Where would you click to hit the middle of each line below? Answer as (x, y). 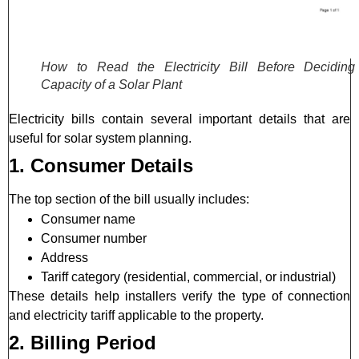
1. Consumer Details (101, 166)
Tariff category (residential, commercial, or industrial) (188, 277)
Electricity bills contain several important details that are (179, 119)
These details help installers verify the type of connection (179, 296)
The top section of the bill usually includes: (129, 200)
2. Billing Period (83, 343)
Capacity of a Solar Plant (111, 85)
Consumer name (88, 220)
